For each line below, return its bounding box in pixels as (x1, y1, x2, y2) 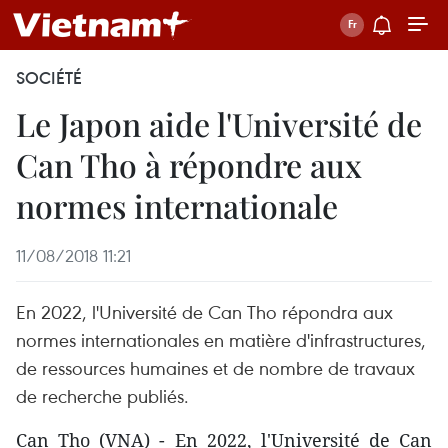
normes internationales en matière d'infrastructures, (16, 327, 426, 352)
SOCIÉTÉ (16, 67, 82, 89)
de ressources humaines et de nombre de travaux (16, 355, 415, 380)
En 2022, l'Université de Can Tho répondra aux (16, 299, 393, 324)
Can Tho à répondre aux (16, 143, 362, 186)
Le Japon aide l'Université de (16, 102, 422, 145)
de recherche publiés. (16, 383, 189, 408)
